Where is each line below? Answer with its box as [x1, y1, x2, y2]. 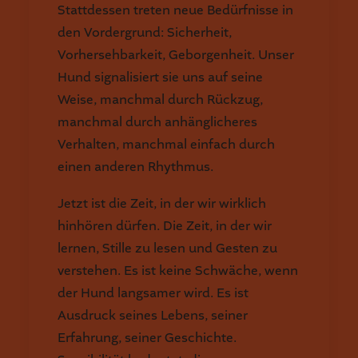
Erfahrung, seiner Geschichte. [58, 329, 237, 346]
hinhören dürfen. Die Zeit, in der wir [58, 217, 272, 234]
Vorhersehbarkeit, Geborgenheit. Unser [58, 46, 294, 63]
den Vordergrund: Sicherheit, [58, 24, 232, 41]
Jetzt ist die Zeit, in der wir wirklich [58, 195, 266, 212]
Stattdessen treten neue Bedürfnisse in [58, 2, 293, 18]
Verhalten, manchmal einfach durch [58, 136, 275, 153]
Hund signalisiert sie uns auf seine [58, 69, 263, 86]
